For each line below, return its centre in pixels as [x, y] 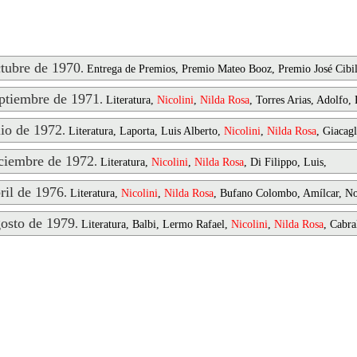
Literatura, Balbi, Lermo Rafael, [156, 224]
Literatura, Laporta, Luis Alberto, [146, 131]
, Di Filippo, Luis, [285, 162]
